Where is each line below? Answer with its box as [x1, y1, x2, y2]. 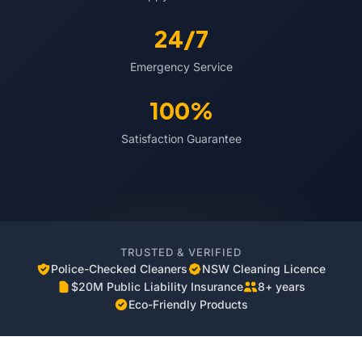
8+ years [258, 280, 305, 293]
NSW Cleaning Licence [202, 262, 326, 276]
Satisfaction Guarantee [120, 132, 242, 145]
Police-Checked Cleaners [51, 262, 187, 276]
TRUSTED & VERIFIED [120, 246, 242, 259]
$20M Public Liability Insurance [71, 280, 243, 293]
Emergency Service [129, 60, 233, 74]
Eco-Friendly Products [128, 297, 248, 311]
